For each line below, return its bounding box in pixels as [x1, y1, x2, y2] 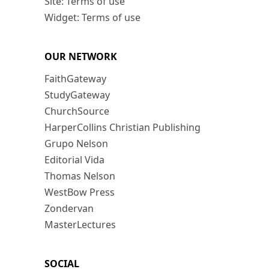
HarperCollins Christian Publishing [44, 121, 201, 134]
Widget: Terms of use [44, 11, 141, 25]
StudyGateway [44, 88, 110, 102]
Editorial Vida [44, 153, 104, 167]
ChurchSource [44, 104, 109, 118]
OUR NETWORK [44, 50, 117, 64]
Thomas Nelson [44, 169, 115, 183]
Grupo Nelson [44, 137, 108, 151]
